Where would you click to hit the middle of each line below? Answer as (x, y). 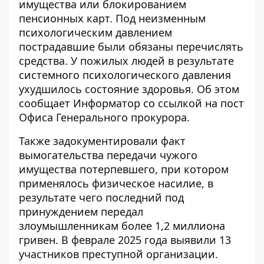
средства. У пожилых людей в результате (126, 61)
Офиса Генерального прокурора (103, 117)
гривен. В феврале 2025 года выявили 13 (125, 240)
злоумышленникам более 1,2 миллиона (122, 226)
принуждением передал (81, 212)
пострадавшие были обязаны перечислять (131, 47)
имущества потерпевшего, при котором (124, 169)
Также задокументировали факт (102, 141)
